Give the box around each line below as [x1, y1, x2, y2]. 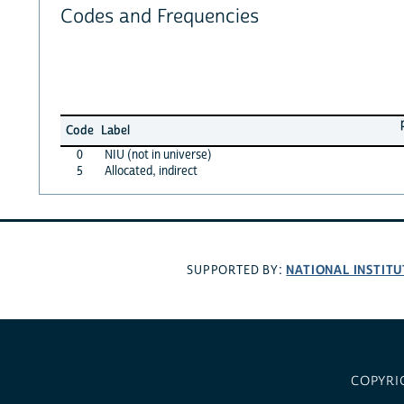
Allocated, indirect [104, 162, 197, 179]
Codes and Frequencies [60, 5, 259, 30]
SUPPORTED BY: [187, 262, 287, 280]
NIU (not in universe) [104, 146, 212, 163]
